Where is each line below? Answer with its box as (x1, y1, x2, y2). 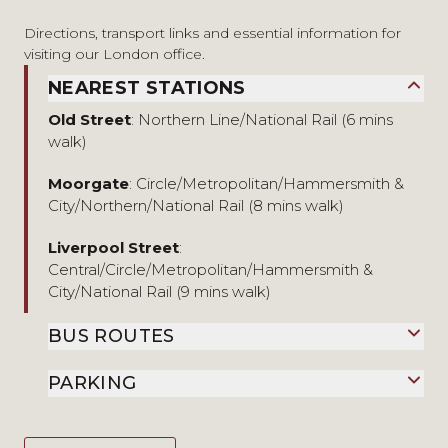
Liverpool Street (48, 237, 179, 257)
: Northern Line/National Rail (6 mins (131, 109, 393, 129)
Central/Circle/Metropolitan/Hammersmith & (48, 259, 373, 279)
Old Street (48, 109, 131, 129)
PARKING (48, 371, 137, 394)
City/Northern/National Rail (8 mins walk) (48, 195, 344, 215)
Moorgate (48, 173, 129, 193)
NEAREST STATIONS (48, 76, 246, 99)
